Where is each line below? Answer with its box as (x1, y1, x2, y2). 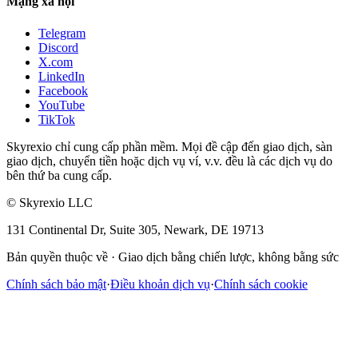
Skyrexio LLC (19, 195, 93, 209)
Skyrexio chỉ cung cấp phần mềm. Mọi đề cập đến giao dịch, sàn (6, 139, 332, 153)
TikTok (38, 112, 75, 126)
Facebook (38, 83, 88, 97)
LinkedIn (38, 69, 85, 83)
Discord (38, 40, 78, 54)
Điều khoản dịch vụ (110, 276, 210, 291)
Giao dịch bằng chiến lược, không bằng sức (118, 249, 339, 264)
